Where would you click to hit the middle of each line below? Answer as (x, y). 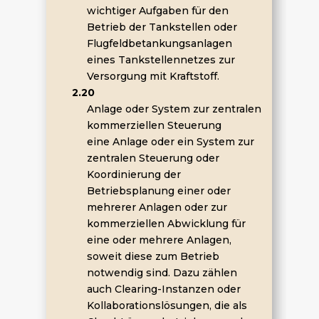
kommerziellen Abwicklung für (166, 224)
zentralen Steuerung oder (153, 158)
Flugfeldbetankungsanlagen (159, 43)
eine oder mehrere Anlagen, (159, 240)
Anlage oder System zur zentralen (174, 109)
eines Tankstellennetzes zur (161, 60)
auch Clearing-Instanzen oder (163, 289)
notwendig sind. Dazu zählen (162, 273)
